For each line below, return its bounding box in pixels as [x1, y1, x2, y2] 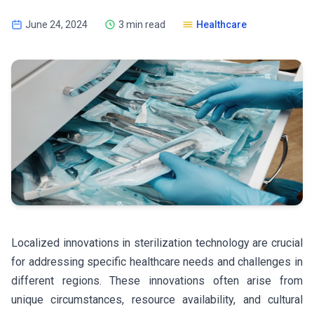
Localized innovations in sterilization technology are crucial [11, 236, 303, 250]
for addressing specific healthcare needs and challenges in [11, 255, 303, 268]
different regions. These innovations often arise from [11, 274, 303, 287]
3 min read [118, 19, 165, 30]
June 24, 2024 [25, 19, 88, 30]
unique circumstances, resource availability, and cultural [11, 293, 303, 306]
